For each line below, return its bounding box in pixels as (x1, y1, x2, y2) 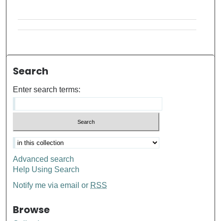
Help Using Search (13, 165, 80, 174)
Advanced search (13, 155, 74, 164)
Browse (13, 203, 50, 217)
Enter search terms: (13, 85, 81, 94)
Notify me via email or (13, 181, 91, 190)
